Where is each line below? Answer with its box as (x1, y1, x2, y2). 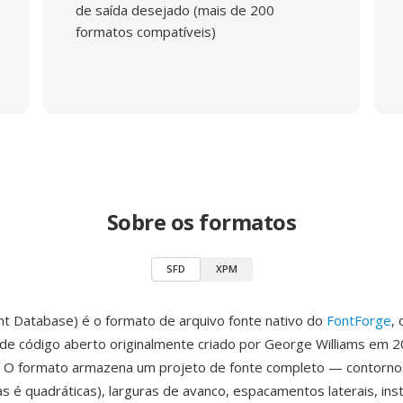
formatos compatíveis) (75, 22, 216, 40)
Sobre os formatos (106, 207, 297, 237)
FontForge (327, 311, 391, 329)
